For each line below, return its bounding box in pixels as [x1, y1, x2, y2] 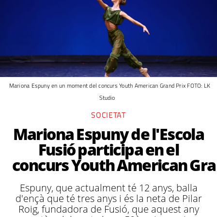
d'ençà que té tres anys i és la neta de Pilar [15, 192, 202, 205]
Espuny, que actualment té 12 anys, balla [19, 181, 198, 194]
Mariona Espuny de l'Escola [13, 124, 204, 144]
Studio [99, 93, 115, 102]
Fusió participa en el [38, 139, 179, 160]
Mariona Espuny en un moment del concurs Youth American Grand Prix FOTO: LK [9, 81, 211, 90]
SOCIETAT [91, 109, 126, 121]
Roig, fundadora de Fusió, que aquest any [18, 202, 199, 216]
